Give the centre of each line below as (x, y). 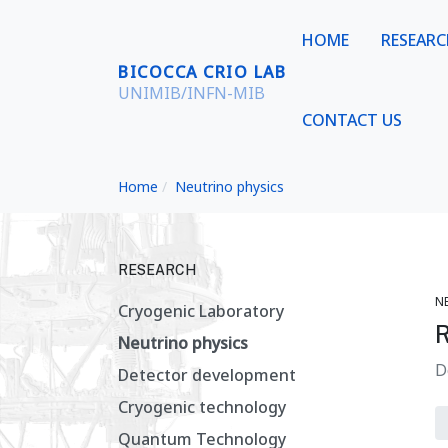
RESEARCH (157, 270)
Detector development (207, 375)
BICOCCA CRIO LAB (202, 71)
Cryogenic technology (202, 407)
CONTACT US (352, 120)
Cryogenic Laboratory (201, 311)
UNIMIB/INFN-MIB (191, 92)
